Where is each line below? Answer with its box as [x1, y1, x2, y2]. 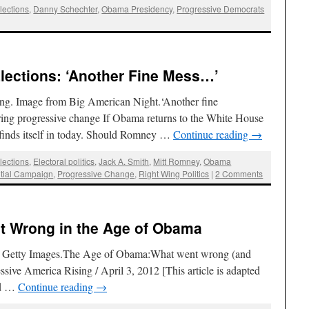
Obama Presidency [101, 2, 173, 14]
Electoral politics [33, 154, 95, 167]
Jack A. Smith [99, 154, 150, 167]
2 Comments [215, 167, 263, 179]
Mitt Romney [153, 154, 200, 167]
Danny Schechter [33, 2, 98, 14]
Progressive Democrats [177, 2, 265, 14]
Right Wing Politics [139, 167, 210, 179]
